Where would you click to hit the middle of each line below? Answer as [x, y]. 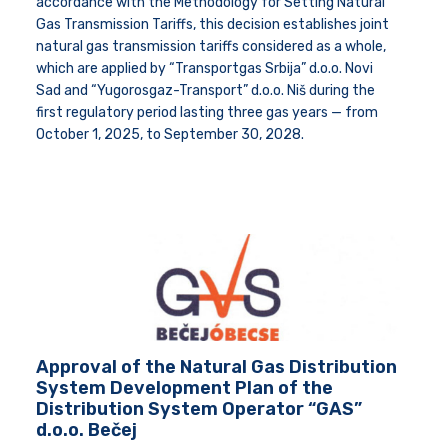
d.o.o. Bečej [86, 429]
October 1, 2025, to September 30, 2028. [170, 134]
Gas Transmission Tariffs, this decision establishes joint [212, 24]
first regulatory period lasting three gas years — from [207, 112]
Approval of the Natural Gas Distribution [216, 366]
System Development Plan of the [184, 387]
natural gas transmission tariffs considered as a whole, [211, 46]
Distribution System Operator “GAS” [199, 408]
